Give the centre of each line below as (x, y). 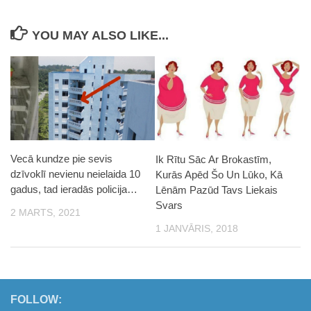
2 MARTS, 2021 (45, 212)
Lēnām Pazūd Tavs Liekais (217, 190)
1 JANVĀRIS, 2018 (197, 228)
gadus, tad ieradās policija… (74, 189)
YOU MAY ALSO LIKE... (100, 36)
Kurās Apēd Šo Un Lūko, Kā (219, 174)
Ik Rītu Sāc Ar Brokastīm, (213, 159)
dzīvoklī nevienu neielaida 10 (75, 174)
